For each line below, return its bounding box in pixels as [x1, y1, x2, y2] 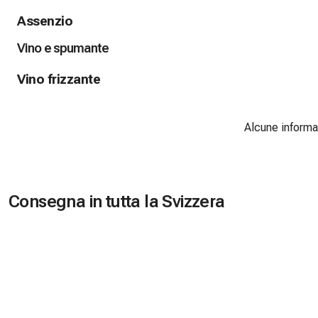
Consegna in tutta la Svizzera [9, 192, 225, 212]
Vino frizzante [17, 72, 101, 88]
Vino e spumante [17, 40, 109, 56]
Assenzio [17, 13, 73, 30]
